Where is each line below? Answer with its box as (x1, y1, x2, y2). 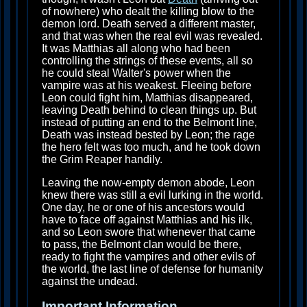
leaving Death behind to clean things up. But (42, 104, 256, 116)
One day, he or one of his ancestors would (42, 201, 245, 214)
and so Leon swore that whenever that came (42, 226, 256, 238)
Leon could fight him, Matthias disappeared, (42, 92, 253, 104)
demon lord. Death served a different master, (42, 18, 256, 30)
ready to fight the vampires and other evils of (42, 251, 255, 263)
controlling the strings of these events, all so (42, 55, 253, 67)
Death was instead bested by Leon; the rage (42, 129, 255, 141)
